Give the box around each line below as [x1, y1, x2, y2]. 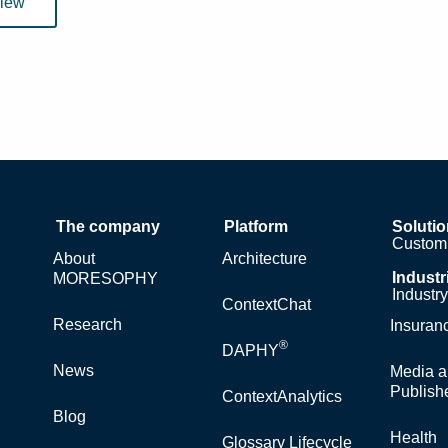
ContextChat [221, 295, 311, 313]
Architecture [221, 249, 307, 267]
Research [53, 315, 123, 333]
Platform [224, 217, 289, 235]
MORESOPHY [53, 269, 159, 287]
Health [389, 428, 437, 446]
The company [55, 217, 160, 235]
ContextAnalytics [221, 387, 342, 405]
